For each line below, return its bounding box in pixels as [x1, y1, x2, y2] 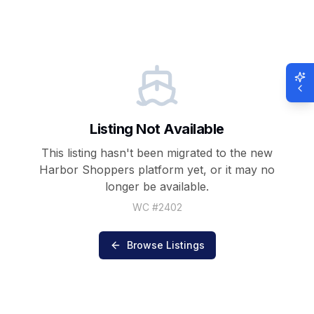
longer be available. [105, 179, 209, 193]
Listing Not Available [90, 120, 224, 137]
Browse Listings [126, 238, 205, 251]
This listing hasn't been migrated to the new [41, 145, 273, 160]
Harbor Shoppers [39, 162, 135, 177]
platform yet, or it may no [135, 162, 275, 177]
